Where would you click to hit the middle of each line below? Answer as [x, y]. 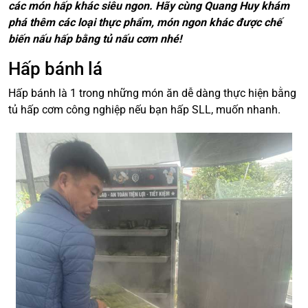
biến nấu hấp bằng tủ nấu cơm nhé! [95, 39]
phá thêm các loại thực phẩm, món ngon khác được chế [145, 23]
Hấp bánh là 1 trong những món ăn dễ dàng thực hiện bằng [152, 93]
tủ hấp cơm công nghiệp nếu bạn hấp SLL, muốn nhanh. [146, 110]
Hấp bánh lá [55, 69]
